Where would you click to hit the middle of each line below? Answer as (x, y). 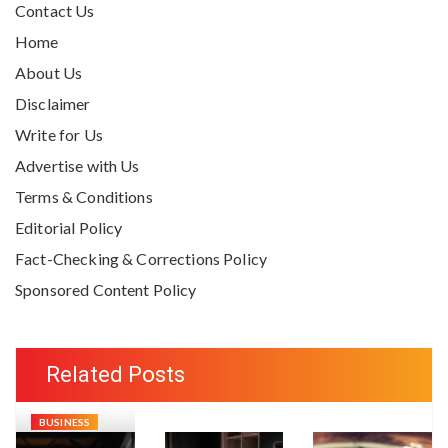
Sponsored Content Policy (106, 290)
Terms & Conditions (84, 197)
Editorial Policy (69, 228)
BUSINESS (65, 422)
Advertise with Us (77, 166)
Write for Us (59, 135)
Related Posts (115, 375)
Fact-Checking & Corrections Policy (141, 259)
